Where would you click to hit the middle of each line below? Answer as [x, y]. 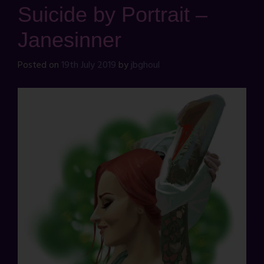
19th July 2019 [89, 65]
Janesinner [70, 39]
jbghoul [145, 65]
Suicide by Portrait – [113, 14]
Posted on [39, 65]
